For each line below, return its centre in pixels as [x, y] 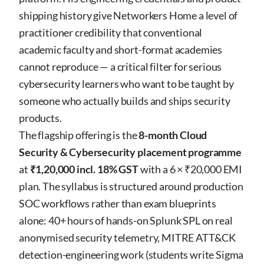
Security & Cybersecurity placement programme [130, 152]
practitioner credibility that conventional [111, 32]
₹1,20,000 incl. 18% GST [84, 169]
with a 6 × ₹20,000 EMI [190, 169]
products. [40, 118]
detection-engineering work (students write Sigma [131, 255]
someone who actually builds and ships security [125, 101]
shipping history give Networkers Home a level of [128, 15]
